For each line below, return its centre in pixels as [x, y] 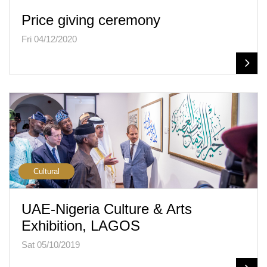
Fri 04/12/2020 [49, 39]
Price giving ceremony [91, 20]
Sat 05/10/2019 [51, 245]
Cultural [46, 171]
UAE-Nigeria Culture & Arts [107, 209]
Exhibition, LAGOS [81, 226]
